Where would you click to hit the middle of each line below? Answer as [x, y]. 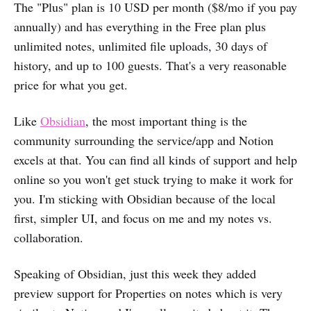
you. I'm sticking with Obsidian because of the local [145, 199]
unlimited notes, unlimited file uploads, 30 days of [141, 46]
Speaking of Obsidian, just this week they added [135, 274]
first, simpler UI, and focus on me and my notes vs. [143, 218]
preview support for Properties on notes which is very [148, 293]
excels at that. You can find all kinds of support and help [155, 160]
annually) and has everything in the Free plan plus [140, 27]
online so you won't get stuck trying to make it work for [153, 179]
